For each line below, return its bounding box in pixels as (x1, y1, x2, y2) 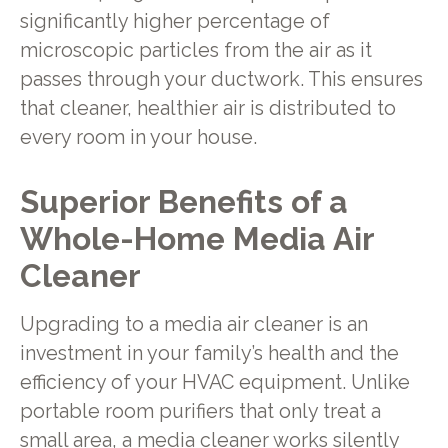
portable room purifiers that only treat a (19, 399, 381, 423)
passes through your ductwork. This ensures (19, 67, 423, 91)
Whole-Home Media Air (19, 220, 374, 258)
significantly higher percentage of (19, 9, 330, 33)
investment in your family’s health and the (19, 341, 399, 365)
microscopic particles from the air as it (19, 38, 372, 62)
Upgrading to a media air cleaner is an (19, 312, 368, 336)
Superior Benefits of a (19, 183, 348, 221)
